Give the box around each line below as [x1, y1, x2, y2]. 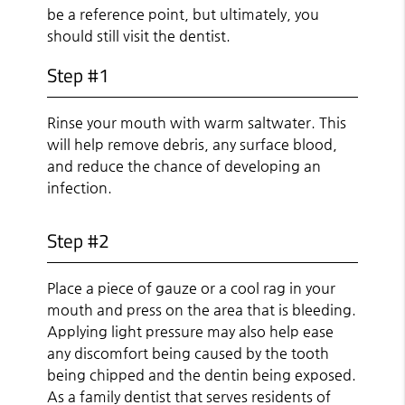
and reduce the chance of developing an [47, 156, 322, 174]
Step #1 [47, 60, 110, 89]
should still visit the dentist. [47, 26, 231, 44]
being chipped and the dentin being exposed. [47, 365, 357, 383]
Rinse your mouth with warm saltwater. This [47, 113, 347, 131]
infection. [47, 178, 113, 196]
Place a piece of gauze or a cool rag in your [47, 278, 336, 297]
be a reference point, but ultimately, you [47, 5, 320, 23]
